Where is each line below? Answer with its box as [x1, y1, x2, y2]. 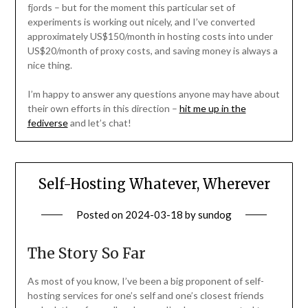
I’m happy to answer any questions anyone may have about [27, 87, 280, 100]
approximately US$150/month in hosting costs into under [27, 30, 273, 42]
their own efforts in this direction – [27, 102, 179, 114]
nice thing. [27, 58, 72, 71]
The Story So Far [27, 243, 146, 263]
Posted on [76, 208, 125, 221]
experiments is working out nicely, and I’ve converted [27, 15, 255, 27]
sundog [198, 208, 232, 221]
